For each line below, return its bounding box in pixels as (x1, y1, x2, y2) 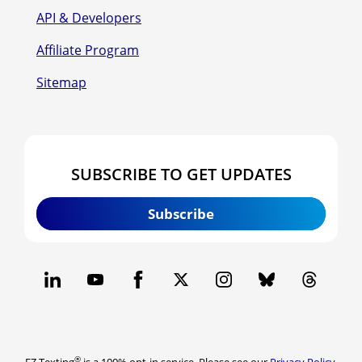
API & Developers (36, 8, 141, 27)
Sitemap (36, 73, 86, 91)
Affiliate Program (36, 40, 139, 59)
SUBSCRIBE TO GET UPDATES (70, 162, 292, 185)
